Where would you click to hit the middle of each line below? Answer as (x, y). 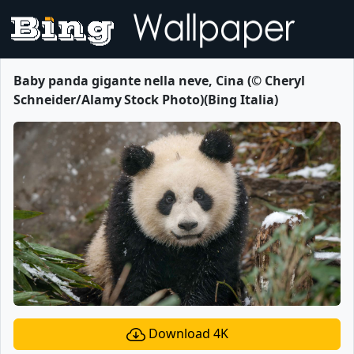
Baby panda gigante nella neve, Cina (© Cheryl (159, 81)
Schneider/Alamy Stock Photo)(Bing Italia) (146, 100)
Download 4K (186, 333)
